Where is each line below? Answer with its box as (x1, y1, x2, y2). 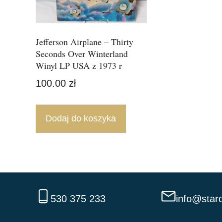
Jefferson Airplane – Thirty (36, 36, 133, 48)
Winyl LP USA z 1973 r (36, 59, 122, 71)
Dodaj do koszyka (46, 113, 116, 123)
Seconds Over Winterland (36, 48, 128, 59)
